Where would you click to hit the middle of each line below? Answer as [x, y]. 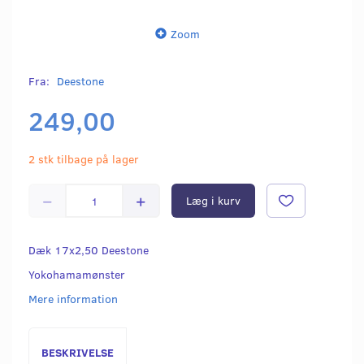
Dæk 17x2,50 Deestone [89, 250]
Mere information [73, 299]
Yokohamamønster [77, 275]
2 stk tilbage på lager [84, 159]
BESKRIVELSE [78, 353]
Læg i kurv [213, 201]
